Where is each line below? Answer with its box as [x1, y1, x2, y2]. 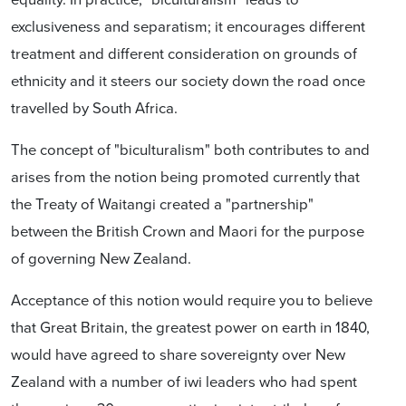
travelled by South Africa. [11, 96, 178, 118]
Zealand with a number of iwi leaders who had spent [11, 370, 357, 391]
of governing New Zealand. [11, 246, 206, 268]
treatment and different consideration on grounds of [11, 42, 357, 63]
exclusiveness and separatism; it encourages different [11, 14, 365, 36]
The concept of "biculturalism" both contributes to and [11, 138, 370, 159]
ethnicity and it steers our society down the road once [11, 69, 365, 91]
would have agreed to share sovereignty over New [11, 343, 345, 364]
